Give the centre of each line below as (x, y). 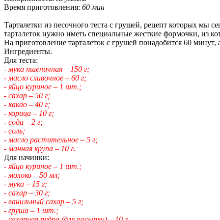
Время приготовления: (43, 7)
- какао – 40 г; (27, 104)
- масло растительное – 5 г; (51, 139)
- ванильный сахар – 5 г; (44, 201)
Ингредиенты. (28, 51)
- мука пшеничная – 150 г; (47, 69)
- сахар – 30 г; (27, 192)
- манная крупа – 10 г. (40, 148)
